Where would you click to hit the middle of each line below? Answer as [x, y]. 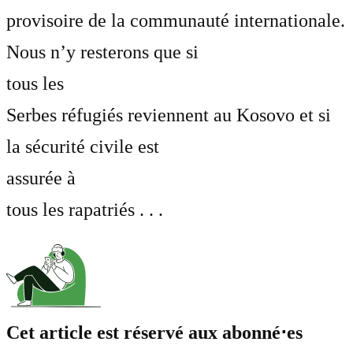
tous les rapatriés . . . [85, 210]
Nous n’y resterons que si [102, 52]
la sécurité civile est [83, 147]
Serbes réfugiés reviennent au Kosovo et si [169, 115]
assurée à [41, 178]
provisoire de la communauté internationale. [176, 21]
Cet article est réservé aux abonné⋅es [154, 333]
